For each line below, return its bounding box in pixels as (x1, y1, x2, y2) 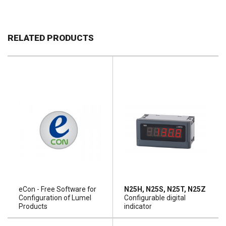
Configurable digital (124, 193, 186, 202)
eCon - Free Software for (18, 185, 96, 193)
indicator (124, 202, 152, 210)
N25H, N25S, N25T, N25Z (124, 185, 206, 193)
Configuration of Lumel (18, 193, 91, 202)
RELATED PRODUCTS (8, 33, 94, 43)
